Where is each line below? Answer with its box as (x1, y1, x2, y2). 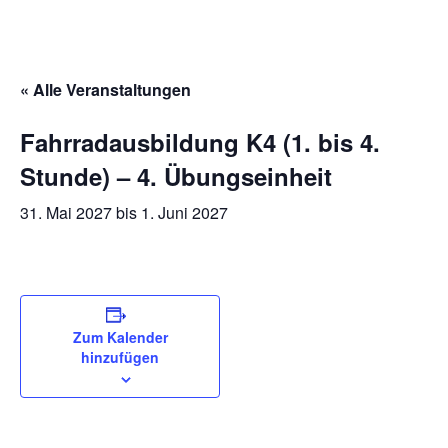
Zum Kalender (72, 326, 168, 347)
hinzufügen (81, 346, 159, 367)
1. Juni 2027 (141, 200, 228, 224)
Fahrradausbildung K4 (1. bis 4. (20, 124, 380, 159)
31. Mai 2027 (20, 200, 112, 224)
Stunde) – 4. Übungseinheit (20, 158, 332, 193)
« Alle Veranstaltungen (20, 77, 191, 101)
